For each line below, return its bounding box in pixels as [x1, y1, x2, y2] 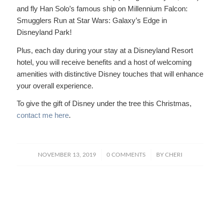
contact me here [16, 111, 69, 120]
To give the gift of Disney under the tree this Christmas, [16, 99, 192, 108]
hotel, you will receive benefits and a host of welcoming [16, 57, 192, 66]
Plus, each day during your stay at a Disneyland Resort [16, 46, 193, 55]
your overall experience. [16, 81, 93, 90]
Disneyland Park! [16, 27, 72, 36]
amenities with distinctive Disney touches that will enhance [16, 69, 203, 78]
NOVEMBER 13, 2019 [37, 152, 96, 158]
